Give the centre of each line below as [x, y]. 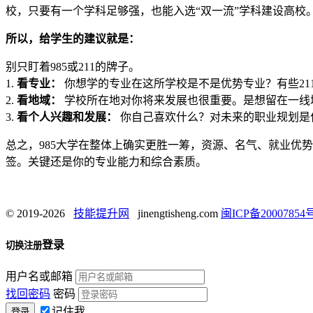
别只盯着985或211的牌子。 [73, 66]
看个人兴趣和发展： [67, 117]
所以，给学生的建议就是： [73, 38]
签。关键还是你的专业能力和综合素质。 [106, 161]
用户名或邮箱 [39, 277]
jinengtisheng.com [175, 213]
